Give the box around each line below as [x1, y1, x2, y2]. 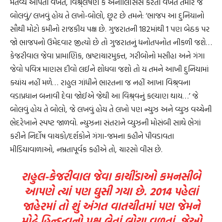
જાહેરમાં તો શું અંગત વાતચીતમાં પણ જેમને [22, 198, 200, 215]
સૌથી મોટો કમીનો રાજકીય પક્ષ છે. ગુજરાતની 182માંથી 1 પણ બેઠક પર [10, 23, 210, 35]
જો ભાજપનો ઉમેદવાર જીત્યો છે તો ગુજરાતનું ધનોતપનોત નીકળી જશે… [10, 36, 212, 49]
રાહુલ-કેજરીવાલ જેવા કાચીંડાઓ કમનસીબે [21, 168, 201, 185]
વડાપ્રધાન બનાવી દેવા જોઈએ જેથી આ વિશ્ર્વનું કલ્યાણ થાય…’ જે [10, 90, 198, 102]
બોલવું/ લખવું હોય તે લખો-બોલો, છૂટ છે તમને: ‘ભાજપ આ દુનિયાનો [10, 9, 204, 22]
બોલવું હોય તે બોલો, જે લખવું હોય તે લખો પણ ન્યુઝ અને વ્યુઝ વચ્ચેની [10, 103, 212, 115]
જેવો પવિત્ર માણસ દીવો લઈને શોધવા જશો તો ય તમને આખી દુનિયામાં [10, 63, 209, 75]
